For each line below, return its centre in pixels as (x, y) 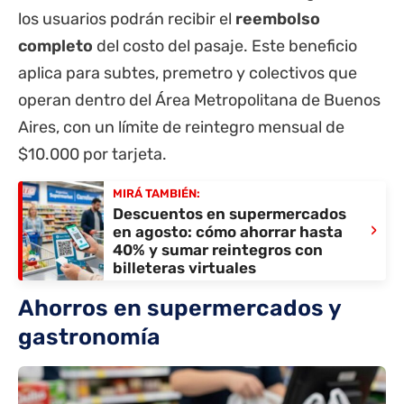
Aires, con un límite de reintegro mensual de (181, 127)
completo (55, 46)
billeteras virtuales (184, 268)
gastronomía (89, 336)
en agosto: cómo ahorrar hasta (228, 232)
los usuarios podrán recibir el (127, 18)
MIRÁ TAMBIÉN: (156, 194)
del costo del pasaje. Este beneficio (225, 46)
